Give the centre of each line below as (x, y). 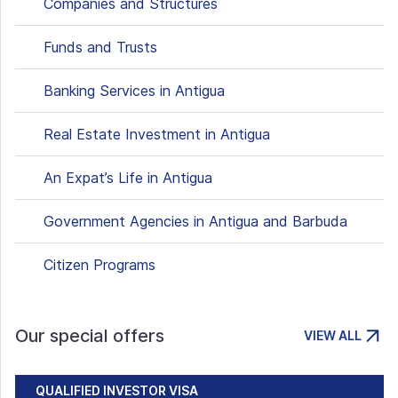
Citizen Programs (99, 265)
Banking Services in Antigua (134, 91)
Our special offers (90, 336)
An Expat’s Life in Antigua (128, 178)
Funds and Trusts (100, 47)
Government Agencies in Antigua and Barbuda (195, 221)
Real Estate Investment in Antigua (157, 134)
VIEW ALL (333, 335)
